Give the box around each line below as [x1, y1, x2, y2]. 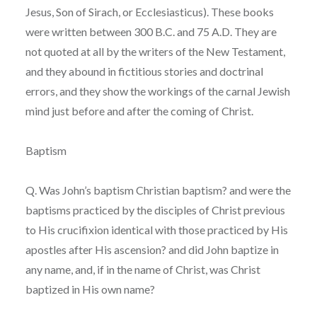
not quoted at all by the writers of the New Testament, [25, 44, 285, 58]
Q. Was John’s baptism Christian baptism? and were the [25, 183, 291, 197]
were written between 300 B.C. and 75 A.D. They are [25, 24, 277, 38]
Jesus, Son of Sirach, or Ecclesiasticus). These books [25, 4, 274, 18]
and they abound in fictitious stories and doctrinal [25, 64, 263, 78]
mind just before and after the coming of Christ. [25, 103, 253, 117]
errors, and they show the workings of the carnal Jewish [25, 83, 290, 98]
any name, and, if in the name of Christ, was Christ [25, 262, 260, 276]
